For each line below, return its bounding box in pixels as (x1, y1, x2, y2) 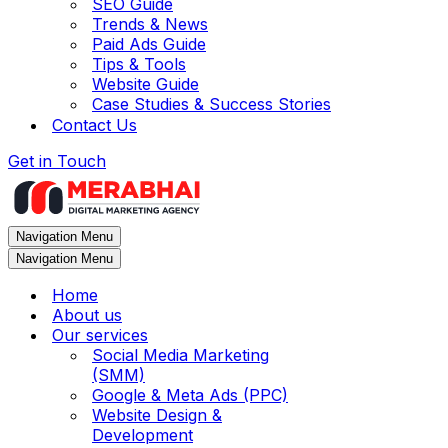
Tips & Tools (92, 54, 186, 74)
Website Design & (92, 405, 222, 425)
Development (92, 425, 193, 445)
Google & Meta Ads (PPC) (92, 385, 288, 405)
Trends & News (92, 14, 208, 34)
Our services (52, 325, 148, 345)
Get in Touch (8, 151, 106, 171)
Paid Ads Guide (92, 34, 206, 54)
